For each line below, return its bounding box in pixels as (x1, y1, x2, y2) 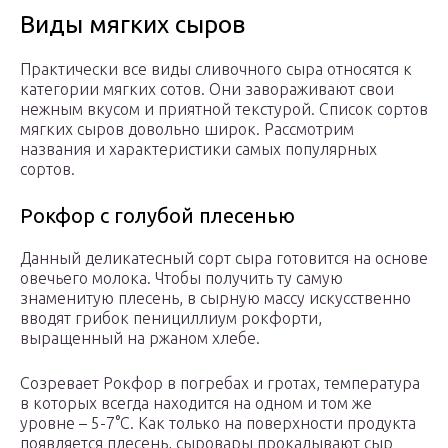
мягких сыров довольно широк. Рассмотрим (20, 120, 354, 139)
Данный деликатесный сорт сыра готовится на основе (20, 249, 428, 268)
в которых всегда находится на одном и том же (20, 394, 372, 413)
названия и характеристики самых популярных (20, 140, 377, 159)
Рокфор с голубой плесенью (20, 204, 295, 228)
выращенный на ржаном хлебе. (20, 329, 260, 348)
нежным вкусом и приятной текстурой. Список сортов (20, 100, 428, 119)
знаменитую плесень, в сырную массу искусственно (20, 289, 411, 308)
